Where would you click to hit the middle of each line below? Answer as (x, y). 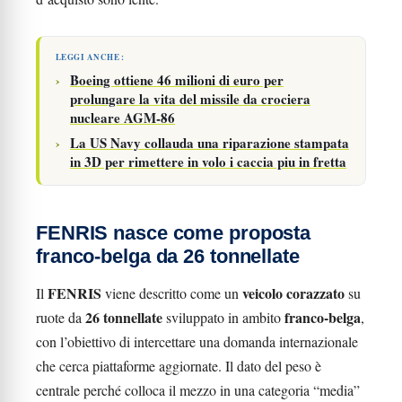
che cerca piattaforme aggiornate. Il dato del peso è (179, 366)
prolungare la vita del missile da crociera (190, 99)
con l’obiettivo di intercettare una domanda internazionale (197, 341)
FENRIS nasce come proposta (174, 233)
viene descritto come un (172, 293)
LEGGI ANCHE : (90, 57)
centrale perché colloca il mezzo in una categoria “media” (198, 390)
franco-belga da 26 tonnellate (168, 256)
